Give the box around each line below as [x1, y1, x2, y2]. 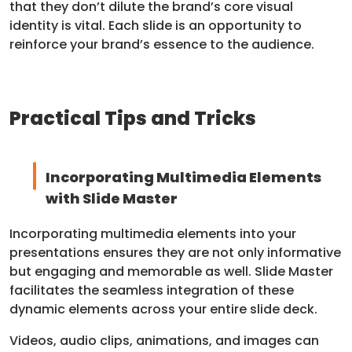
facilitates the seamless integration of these [9, 280, 294, 299]
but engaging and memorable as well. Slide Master [9, 262, 333, 280]
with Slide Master [45, 188, 178, 208]
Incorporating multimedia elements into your [9, 224, 296, 243]
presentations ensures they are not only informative [9, 243, 341, 262]
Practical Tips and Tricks [9, 104, 256, 131]
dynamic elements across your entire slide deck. [9, 299, 317, 318]
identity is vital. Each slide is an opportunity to [9, 16, 302, 35]
